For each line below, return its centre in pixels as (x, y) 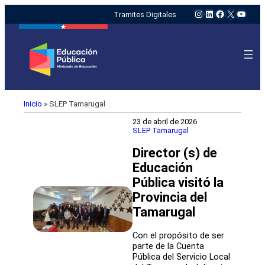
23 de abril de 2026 (165, 121)
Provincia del (170, 197)
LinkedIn (221, 13)
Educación (163, 167)
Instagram (214, 13)
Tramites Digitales (145, 14)
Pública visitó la (178, 182)
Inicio (33, 104)
